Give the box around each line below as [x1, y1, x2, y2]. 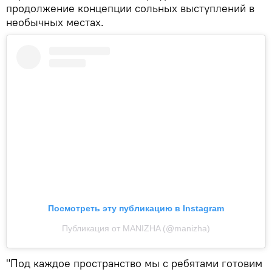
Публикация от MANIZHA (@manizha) [62, 223, 210, 233]
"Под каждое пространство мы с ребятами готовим [6, 256, 262, 270]
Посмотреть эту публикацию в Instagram [48, 203, 224, 213]
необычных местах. [6, 15, 104, 29]
